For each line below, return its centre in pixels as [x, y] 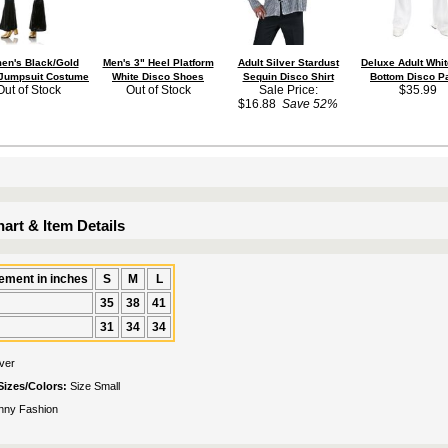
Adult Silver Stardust [288, 62]
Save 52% [307, 104]
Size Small [95, 386]
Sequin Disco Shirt [288, 76]
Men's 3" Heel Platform [158, 62]
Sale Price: [288, 90]
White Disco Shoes [158, 76]
